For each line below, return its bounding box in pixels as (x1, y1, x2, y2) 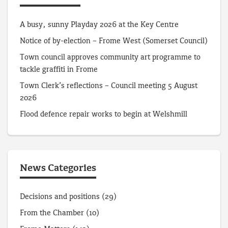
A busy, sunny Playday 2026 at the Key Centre (20, 20, 179, 29)
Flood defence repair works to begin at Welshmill (20, 110, 187, 119)
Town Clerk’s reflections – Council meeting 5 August (20, 81, 197, 90)
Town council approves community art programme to (20, 53, 201, 62)
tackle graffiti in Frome (20, 65, 102, 74)
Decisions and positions (20, 192, 100, 201)
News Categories (20, 163, 96, 174)
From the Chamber (20, 209, 84, 217)
